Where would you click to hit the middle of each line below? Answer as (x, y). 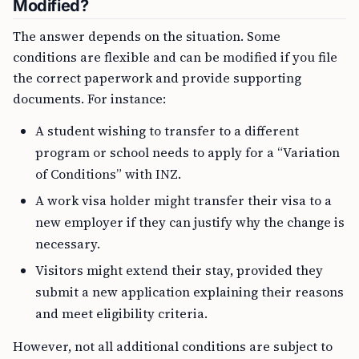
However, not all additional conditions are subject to (173, 346)
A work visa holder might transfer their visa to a (184, 200)
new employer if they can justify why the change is (190, 222)
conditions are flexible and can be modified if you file (175, 57)
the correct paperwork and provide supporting (157, 78)
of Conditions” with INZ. (108, 174)
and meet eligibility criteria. (121, 313)
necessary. (68, 244)
